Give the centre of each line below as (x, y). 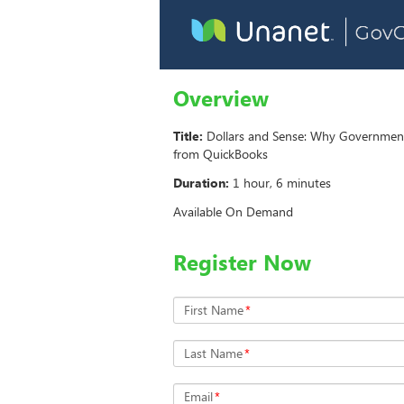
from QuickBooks (220, 154)
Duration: (201, 183)
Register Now (242, 262)
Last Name (213, 353)
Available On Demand (233, 212)
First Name (214, 310)
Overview (221, 98)
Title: (188, 136)
